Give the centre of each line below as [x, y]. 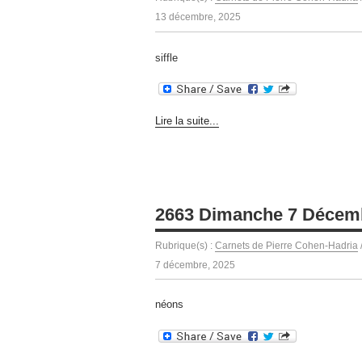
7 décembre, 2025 [195, 265]
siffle [166, 57]
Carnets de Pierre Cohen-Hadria [286, 245]
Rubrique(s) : [185, 245]
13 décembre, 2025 [198, 17]
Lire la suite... [187, 120]
